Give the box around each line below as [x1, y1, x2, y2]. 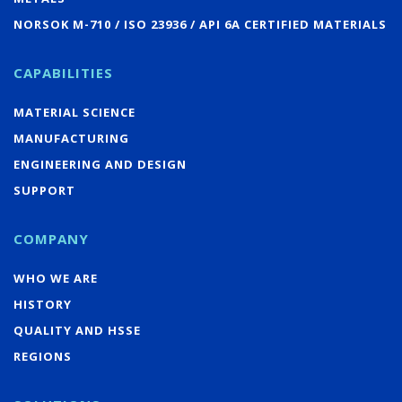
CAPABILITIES [13, 63, 113, 82]
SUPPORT [13, 181, 75, 198]
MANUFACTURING [13, 129, 129, 146]
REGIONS [13, 347, 72, 364]
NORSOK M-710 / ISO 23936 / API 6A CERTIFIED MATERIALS [13, 15, 387, 32]
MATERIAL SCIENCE [13, 103, 135, 120]
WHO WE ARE [13, 269, 98, 286]
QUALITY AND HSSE [13, 321, 141, 338]
